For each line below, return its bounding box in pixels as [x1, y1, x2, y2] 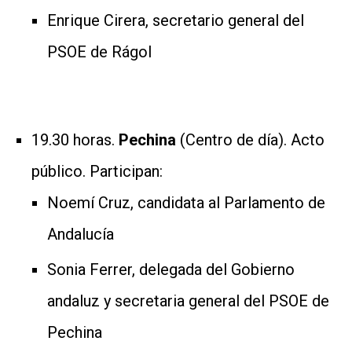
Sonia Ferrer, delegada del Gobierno [47, 259, 295, 279]
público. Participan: [31, 161, 163, 181]
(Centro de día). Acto [180, 130, 324, 149]
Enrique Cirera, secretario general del [47, 10, 304, 30]
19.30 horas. [31, 130, 119, 149]
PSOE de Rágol [47, 42, 152, 61]
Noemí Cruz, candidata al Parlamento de [47, 192, 325, 212]
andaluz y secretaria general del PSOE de [47, 291, 329, 310]
